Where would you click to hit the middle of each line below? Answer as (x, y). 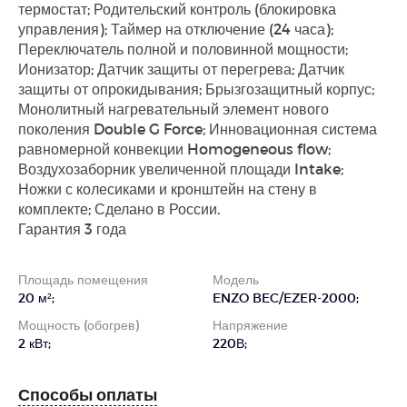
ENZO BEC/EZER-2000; (286, 298)
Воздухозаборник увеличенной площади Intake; (181, 169)
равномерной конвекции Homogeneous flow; (174, 149)
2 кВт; (35, 343)
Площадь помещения (83, 280)
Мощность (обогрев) (79, 325)
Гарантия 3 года (72, 229)
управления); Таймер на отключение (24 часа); (176, 29)
